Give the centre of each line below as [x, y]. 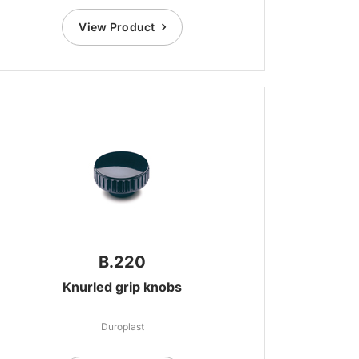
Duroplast [122, 327]
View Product [117, 27]
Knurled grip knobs [123, 287]
